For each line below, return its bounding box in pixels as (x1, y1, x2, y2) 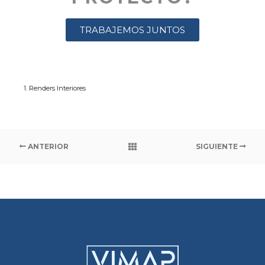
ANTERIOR (26, 141, 69, 151)
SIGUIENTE (195, 141, 240, 151)
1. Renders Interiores (24, 83, 86, 92)
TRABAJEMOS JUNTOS (80, 24, 185, 35)
